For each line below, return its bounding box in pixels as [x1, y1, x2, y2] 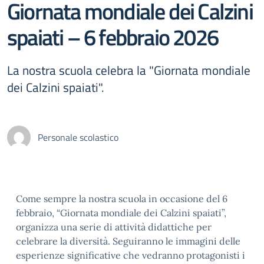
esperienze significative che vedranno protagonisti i [16, 249, 245, 261]
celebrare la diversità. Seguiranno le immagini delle [16, 235, 240, 247]
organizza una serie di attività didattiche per [16, 221, 212, 233]
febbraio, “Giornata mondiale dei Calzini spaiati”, [16, 207, 226, 219]
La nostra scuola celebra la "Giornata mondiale [7, 61, 250, 80]
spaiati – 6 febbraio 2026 [7, 19, 219, 54]
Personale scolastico [38, 130, 118, 144]
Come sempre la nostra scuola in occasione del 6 [16, 193, 227, 204]
